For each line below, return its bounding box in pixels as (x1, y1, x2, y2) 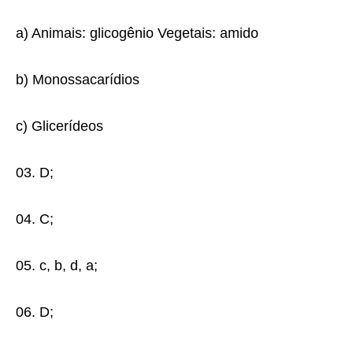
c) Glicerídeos (16, 118, 103, 134)
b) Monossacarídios (16, 72, 139, 87)
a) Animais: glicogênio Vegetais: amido (16, 25, 258, 41)
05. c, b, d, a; (16, 258, 98, 273)
